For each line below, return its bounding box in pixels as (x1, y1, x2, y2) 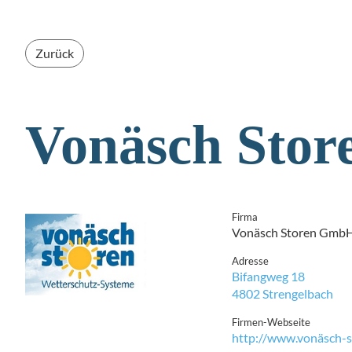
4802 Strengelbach (232, 286, 333, 301)
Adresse (232, 255, 269, 267)
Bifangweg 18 (232, 269, 305, 284)
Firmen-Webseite (232, 316, 310, 328)
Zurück (35, 46, 74, 60)
